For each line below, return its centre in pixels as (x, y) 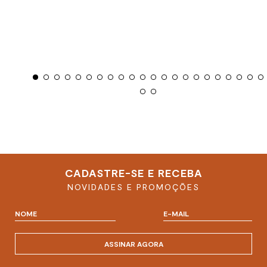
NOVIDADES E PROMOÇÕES (133, 187)
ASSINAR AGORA (133, 244)
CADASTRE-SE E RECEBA (133, 173)
